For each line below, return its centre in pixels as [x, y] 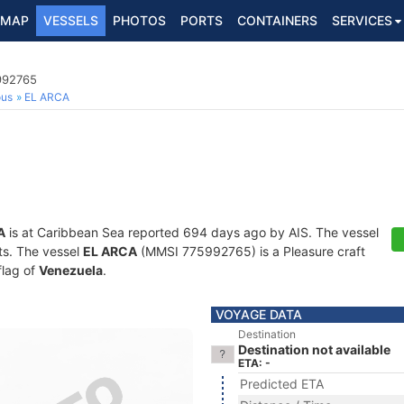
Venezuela [71, 270]
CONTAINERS [277, 20]
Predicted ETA [282, 384]
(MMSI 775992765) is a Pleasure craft [251, 251]
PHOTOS [139, 20]
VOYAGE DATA [259, 314]
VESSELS [71, 20]
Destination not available [314, 349]
